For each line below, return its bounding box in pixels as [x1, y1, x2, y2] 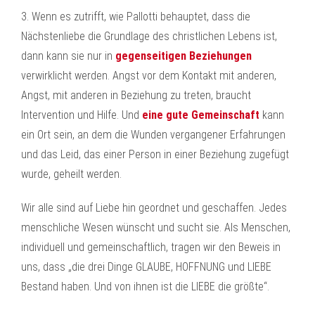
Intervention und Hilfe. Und [21, 108, 139, 122]
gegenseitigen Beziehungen [115, 49, 252, 63]
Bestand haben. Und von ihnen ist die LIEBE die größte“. [21, 280, 269, 293]
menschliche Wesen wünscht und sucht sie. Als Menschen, [21, 221, 290, 234]
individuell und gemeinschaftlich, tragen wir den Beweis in [21, 240, 281, 254]
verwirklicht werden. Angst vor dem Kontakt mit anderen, [21, 69, 276, 82]
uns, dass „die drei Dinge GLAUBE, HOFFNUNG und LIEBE [21, 260, 271, 274]
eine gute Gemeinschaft [139, 108, 259, 122]
